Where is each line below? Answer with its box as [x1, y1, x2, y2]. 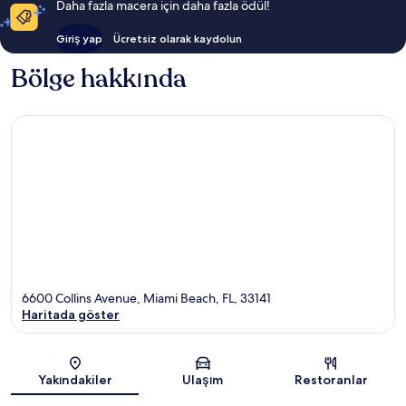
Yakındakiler [37, 372, 112, 389]
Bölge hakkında [11, 61, 187, 96]
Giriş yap [55, 31, 102, 45]
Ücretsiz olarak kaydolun [112, 31, 242, 45]
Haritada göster [22, 306, 120, 324]
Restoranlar [294, 372, 368, 389]
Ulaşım [182, 372, 224, 389]
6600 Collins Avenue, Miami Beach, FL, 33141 [22, 290, 271, 307]
